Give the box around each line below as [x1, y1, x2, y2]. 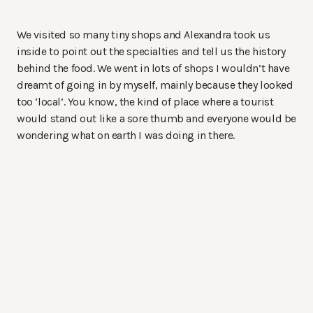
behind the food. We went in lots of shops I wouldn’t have [17, 61, 290, 75]
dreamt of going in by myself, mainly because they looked [17, 78, 293, 92]
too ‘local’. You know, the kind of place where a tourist [17, 95, 274, 109]
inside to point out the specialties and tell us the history [17, 45, 286, 59]
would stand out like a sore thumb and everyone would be [17, 112, 297, 126]
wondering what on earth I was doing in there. [17, 129, 235, 143]
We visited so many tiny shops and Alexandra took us [17, 28, 270, 42]
